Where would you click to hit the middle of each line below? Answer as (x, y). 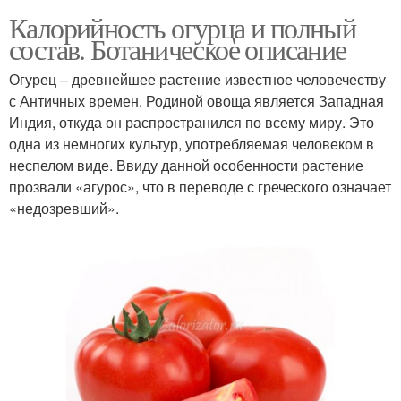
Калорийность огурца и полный (183, 28)
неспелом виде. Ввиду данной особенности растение (186, 166)
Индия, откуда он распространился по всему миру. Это (192, 123)
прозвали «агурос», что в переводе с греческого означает (200, 187)
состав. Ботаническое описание (178, 49)
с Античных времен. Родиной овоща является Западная (196, 101)
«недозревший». (64, 209)
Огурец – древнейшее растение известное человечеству (197, 80)
